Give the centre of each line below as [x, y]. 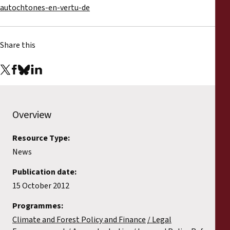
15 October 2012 [41, 186]
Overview [32, 115]
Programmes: [38, 206]
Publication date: [44, 172]
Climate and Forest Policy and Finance [79, 219]
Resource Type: [41, 138]
